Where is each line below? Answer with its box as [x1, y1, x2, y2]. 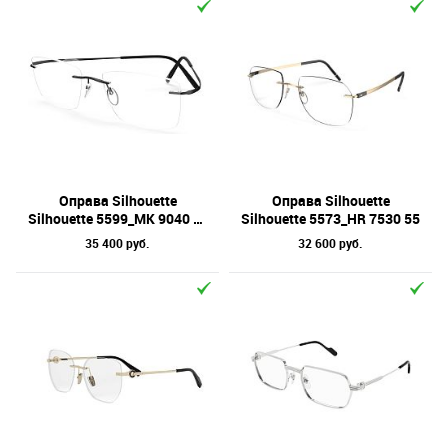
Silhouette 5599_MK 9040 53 [28, 209, 193, 228]
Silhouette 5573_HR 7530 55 [241, 209, 420, 228]
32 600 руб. [298, 235, 363, 251]
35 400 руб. [85, 235, 150, 251]
